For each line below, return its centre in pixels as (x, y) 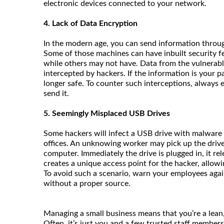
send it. (57, 93)
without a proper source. (88, 183)
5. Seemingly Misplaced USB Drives (108, 113)
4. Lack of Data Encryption (91, 23)
